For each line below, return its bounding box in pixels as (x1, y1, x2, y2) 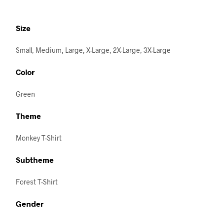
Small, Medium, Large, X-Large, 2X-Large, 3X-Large (16, 45, 171, 54)
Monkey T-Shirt (16, 133, 62, 142)
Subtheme (16, 154, 54, 164)
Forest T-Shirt (16, 177, 58, 186)
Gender (16, 198, 43, 208)
